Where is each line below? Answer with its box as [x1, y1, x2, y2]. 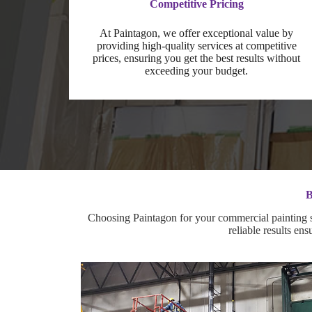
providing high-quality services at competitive [96, 39, 297, 52]
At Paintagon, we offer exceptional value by [100, 26, 294, 39]
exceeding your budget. [145, 64, 249, 77]
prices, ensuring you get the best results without [93, 52, 301, 64]
